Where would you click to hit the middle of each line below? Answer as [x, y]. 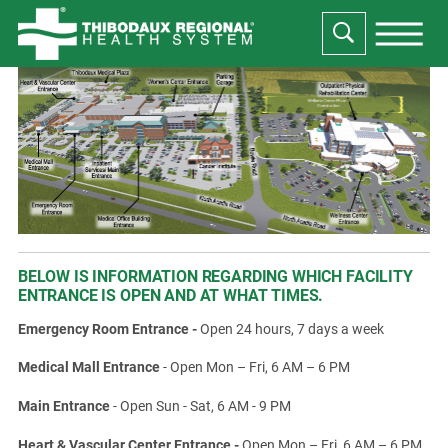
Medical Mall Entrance [88, 366]
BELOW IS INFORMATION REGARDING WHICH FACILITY [215, 277]
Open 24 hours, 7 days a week [291, 328]
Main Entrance [63, 405]
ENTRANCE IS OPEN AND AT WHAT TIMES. [170, 296]
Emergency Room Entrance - [108, 328]
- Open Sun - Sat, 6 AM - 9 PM [200, 405]
